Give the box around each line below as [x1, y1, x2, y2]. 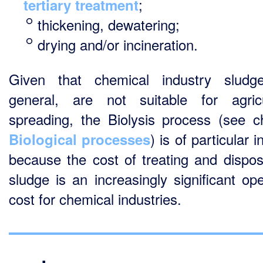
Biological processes [9, 129, 151, 149]
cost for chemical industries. [9, 188, 181, 209]
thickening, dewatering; [38, 14, 180, 35]
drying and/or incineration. [38, 33, 198, 55]
